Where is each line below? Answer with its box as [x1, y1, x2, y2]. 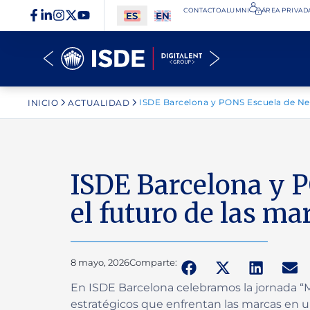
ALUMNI [221, 6, 250, 14]
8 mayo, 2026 [71, 256, 129, 268]
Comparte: [129, 256, 177, 268]
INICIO [28, 97, 59, 108]
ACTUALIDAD [68, 97, 130, 108]
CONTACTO [183, 6, 222, 14]
